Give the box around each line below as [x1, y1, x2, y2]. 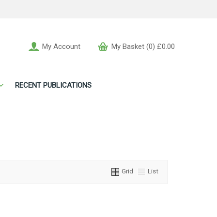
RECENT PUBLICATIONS [15, 81, 92, 90]
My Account [42, 42, 80, 51]
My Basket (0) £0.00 [111, 42, 175, 51]
